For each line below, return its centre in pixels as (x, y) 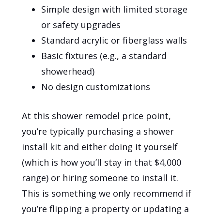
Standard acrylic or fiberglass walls (114, 40)
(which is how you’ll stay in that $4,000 (102, 163)
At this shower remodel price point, (97, 116)
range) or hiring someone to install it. (100, 178)
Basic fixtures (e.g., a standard (104, 56)
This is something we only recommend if (107, 194)
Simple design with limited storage (115, 9)
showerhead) (68, 71)
